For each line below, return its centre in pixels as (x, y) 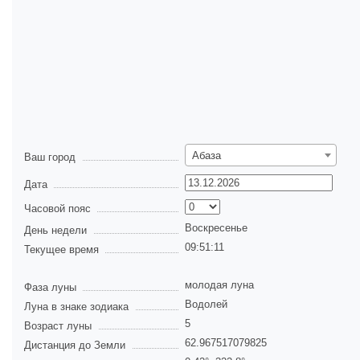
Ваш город (50, 157)
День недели (55, 231)
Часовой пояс (57, 209)
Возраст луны (58, 326)
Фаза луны (50, 288)
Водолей (206, 305)
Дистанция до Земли (75, 346)
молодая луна (219, 285)
